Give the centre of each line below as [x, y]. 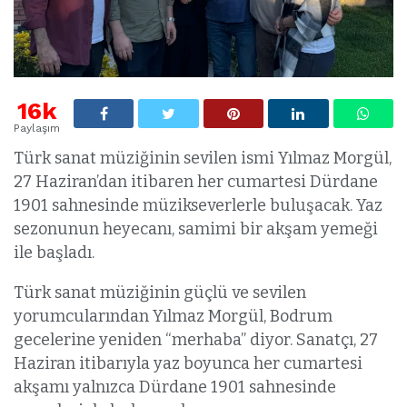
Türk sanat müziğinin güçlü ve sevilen [160, 292]
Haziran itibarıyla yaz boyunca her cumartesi [188, 363]
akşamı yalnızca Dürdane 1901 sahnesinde [175, 387]
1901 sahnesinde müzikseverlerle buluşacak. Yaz [198, 205]
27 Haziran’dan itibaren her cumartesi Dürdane [196, 181]
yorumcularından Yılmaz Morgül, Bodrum [173, 316]
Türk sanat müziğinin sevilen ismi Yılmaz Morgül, [203, 158]
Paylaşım [37, 128]
